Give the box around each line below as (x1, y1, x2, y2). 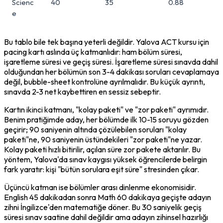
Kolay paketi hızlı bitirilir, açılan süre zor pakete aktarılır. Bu (4, 144, 201, 154)
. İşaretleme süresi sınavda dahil (111, 56, 218, 67)
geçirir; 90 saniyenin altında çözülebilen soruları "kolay (4, 124, 187, 134)
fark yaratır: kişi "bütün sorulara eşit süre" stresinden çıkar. (4, 164, 199, 174)
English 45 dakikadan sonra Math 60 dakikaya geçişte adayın (4, 192, 211, 202)
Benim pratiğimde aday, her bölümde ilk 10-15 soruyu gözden (4, 114, 209, 124)
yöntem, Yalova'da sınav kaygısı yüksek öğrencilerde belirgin (4, 154, 207, 164)
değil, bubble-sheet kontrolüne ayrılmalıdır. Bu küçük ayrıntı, (4, 76, 205, 87)
